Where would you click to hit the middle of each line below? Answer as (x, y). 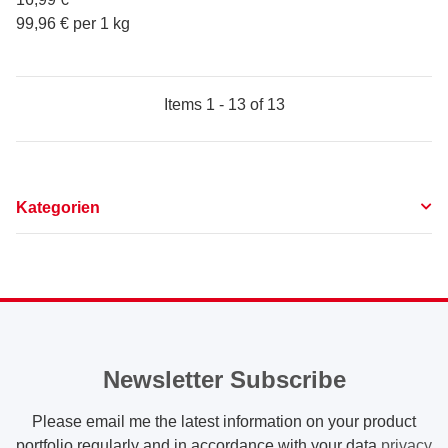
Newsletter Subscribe (224, 379)
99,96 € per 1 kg (73, 23)
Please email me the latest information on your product (224, 421)
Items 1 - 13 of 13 (224, 104)
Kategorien (58, 207)
